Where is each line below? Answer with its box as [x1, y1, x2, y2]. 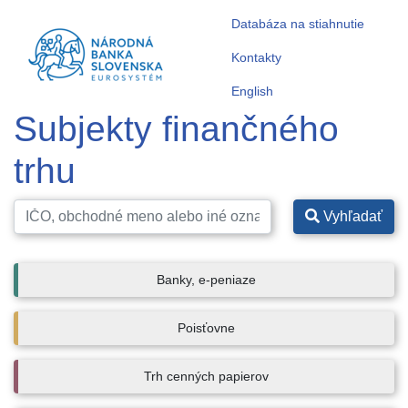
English [231, 84, 273, 98]
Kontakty [231, 50, 281, 65]
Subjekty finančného [14, 109, 339, 148]
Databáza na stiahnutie [231, 16, 364, 31]
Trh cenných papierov [144, 369, 269, 383]
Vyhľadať [320, 209, 382, 224]
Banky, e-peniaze [157, 272, 256, 287]
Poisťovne [178, 321, 235, 335]
